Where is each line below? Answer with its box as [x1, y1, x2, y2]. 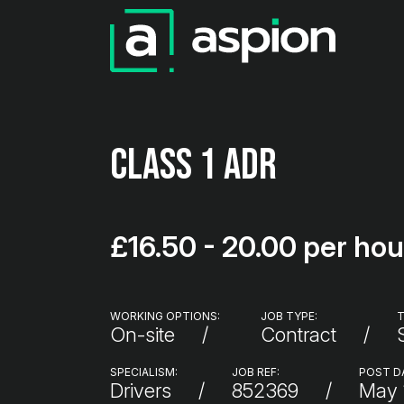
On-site [110, 323, 175, 346]
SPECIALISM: [110, 365, 178, 379]
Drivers [110, 379, 171, 402]
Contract [261, 323, 336, 346]
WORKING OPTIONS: [110, 309, 220, 323]
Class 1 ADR [110, 140, 277, 191]
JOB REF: [232, 365, 280, 379]
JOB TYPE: [261, 309, 317, 323]
